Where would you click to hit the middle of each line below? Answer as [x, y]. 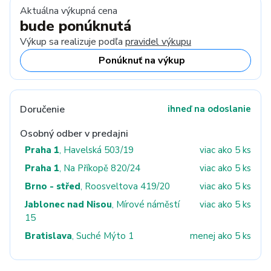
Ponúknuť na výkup [142, 60]
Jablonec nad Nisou [68, 204]
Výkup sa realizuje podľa [73, 42]
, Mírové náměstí [146, 204]
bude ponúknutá [76, 26]
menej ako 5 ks [220, 236]
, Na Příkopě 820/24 [100, 168]
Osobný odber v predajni [74, 134]
